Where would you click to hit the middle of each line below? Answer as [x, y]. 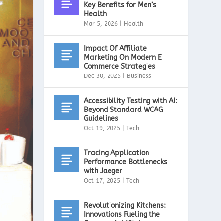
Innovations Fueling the [122, 214]
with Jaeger [103, 171]
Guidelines [101, 118]
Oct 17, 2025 [102, 180]
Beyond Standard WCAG [124, 110]
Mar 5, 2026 [101, 23]
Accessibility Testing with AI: [131, 101]
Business [139, 76]
